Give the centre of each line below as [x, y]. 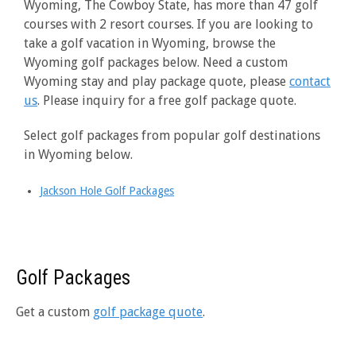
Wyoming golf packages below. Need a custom [156, 62]
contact [310, 81]
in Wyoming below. [78, 154]
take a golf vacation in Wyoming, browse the [150, 43]
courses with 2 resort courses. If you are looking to [168, 24]
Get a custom [54, 311]
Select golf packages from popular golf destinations [172, 135]
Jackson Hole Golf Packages [107, 190]
